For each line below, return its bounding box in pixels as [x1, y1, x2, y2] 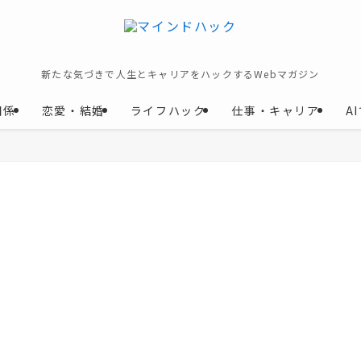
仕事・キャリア [231, 102, 320, 118]
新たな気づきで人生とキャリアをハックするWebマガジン [41, 67, 320, 81]
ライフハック [130, 102, 206, 118]
